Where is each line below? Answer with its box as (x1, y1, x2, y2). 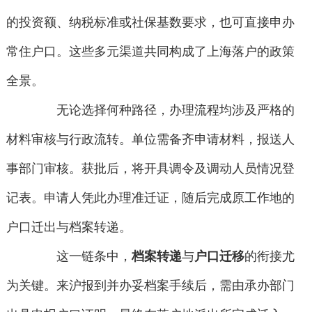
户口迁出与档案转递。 (6, 220, 132, 235)
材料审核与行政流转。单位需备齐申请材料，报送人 (6, 132, 295, 147)
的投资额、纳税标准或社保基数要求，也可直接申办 (6, 15, 295, 30)
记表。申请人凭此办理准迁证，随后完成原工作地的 (6, 191, 295, 205)
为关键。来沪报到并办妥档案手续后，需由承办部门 (6, 279, 295, 293)
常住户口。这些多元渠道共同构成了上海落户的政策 (6, 45, 295, 59)
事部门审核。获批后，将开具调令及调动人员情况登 (6, 162, 295, 176)
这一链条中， (31, 249, 132, 264)
